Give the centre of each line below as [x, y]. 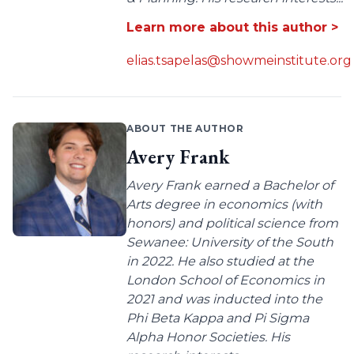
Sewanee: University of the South [230, 243]
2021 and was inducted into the [224, 299]
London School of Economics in [226, 281]
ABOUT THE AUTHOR [185, 129]
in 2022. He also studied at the [220, 262]
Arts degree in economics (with [224, 205]
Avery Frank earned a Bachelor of [230, 186]
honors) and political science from [232, 224]
